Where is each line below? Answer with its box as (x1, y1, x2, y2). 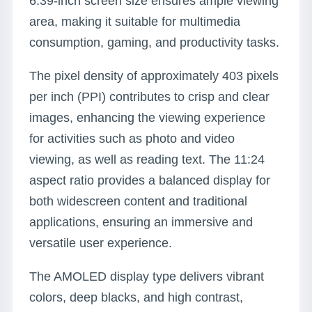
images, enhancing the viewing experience (29, 111, 265, 125)
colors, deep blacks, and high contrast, (29, 290, 243, 304)
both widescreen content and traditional (29, 194, 247, 208)
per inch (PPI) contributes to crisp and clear (29, 90, 270, 104)
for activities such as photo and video (29, 132, 235, 146)
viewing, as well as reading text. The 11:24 (29, 153, 265, 166)
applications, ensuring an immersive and (29, 215, 253, 229)
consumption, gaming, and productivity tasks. (29, 36, 279, 49)
